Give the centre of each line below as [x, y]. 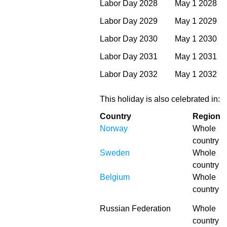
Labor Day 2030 [129, 39]
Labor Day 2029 [129, 21]
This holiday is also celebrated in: [160, 99]
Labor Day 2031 [129, 56]
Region [206, 116]
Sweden [115, 153]
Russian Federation [135, 209]
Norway [114, 128]
